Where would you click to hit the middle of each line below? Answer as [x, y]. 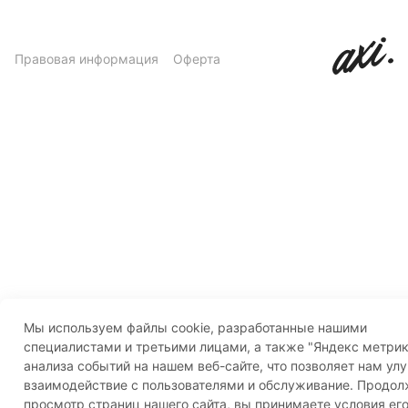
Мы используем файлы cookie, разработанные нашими [195, 327]
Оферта [197, 58]
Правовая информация [87, 58]
